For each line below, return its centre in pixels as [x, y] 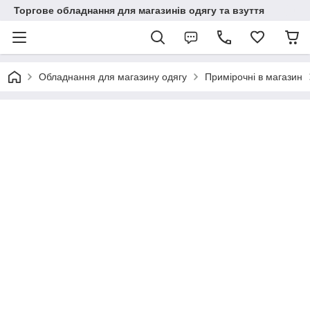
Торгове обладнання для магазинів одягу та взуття [139, 10]
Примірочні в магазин [254, 77]
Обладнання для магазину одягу [113, 77]
